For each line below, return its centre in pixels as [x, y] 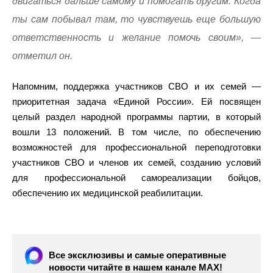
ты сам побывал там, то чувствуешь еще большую [136, 19]
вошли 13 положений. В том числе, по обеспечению [136, 132]
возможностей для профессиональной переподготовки [136, 147]
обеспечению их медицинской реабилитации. [108, 193]
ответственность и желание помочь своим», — [136, 37]
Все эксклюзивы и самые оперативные [137, 255]
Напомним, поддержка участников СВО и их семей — [136, 86]
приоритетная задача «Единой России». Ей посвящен [136, 101]
